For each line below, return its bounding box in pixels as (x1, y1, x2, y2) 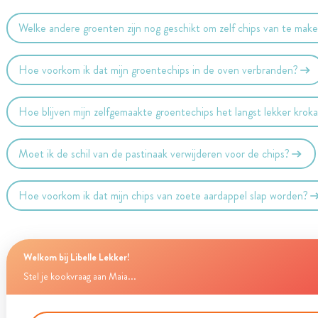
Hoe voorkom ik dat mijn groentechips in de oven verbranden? (18, 61, 299, 78)
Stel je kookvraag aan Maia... (23, 270, 136, 283)
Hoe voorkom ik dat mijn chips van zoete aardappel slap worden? (18, 187, 309, 204)
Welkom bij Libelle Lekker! (23, 250, 130, 264)
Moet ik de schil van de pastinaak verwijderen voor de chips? (18, 145, 290, 162)
